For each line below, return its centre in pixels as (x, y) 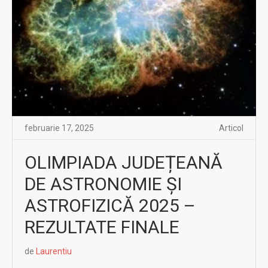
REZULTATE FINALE (102, 227)
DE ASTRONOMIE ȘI (103, 184)
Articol (231, 128)
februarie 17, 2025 (59, 128)
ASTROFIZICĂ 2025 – (110, 205)
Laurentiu (54, 251)
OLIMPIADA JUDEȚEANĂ (124, 162)
